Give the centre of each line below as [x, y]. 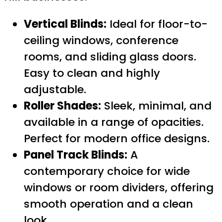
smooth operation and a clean [109, 204]
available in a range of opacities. [114, 122]
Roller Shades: [62, 106]
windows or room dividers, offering [119, 188]
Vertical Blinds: [65, 24]
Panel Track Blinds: [76, 155]
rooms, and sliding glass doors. [110, 57]
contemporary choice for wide [107, 171]
